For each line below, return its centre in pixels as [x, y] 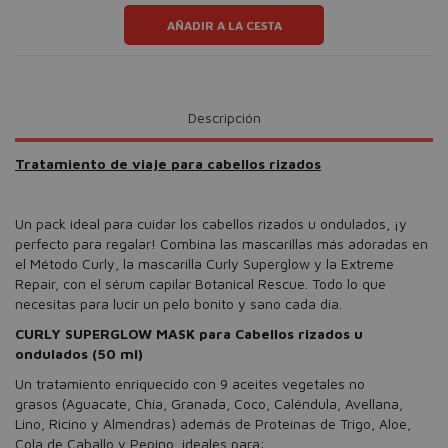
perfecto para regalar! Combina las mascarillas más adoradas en [221, 243]
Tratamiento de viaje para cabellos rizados [168, 163]
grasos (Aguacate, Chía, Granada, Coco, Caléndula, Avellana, [209, 403]
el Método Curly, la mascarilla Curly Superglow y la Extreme [204, 263]
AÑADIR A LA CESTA [224, 25]
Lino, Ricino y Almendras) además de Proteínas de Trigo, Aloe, [213, 423]
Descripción [224, 117]
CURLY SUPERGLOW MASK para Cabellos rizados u [189, 333]
